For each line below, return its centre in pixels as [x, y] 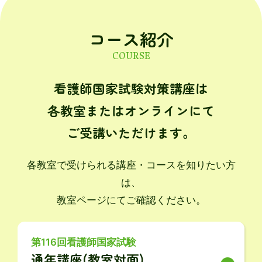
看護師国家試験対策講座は [131, 88]
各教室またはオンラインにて [131, 110]
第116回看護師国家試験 [84, 242]
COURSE [131, 55]
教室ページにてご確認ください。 [131, 200]
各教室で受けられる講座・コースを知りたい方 [131, 165]
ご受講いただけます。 [131, 132]
